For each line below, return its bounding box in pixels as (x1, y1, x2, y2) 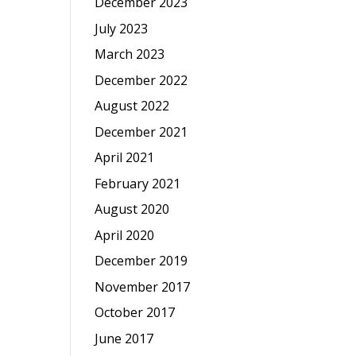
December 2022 (95, 71, 188, 89)
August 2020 (95, 200, 170, 219)
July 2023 (95, 19, 149, 37)
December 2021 (95, 122, 188, 141)
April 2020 (95, 226, 155, 244)
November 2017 (95, 277, 191, 296)
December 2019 (95, 252, 188, 270)
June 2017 (95, 329, 154, 347)
